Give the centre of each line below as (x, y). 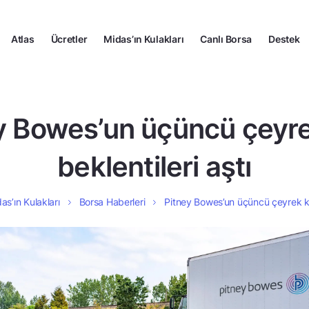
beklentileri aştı (154, 167)
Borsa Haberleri (112, 202)
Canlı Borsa (226, 39)
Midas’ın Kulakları (144, 39)
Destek (284, 39)
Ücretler (69, 39)
